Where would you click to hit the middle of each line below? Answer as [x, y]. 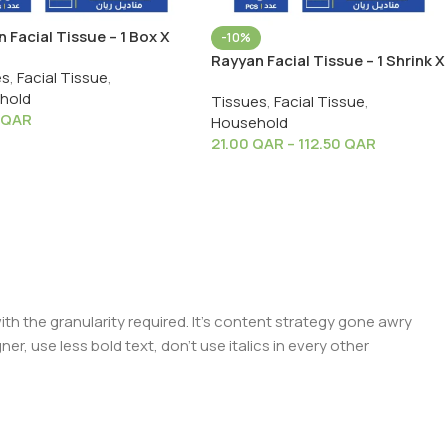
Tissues [239, 102]
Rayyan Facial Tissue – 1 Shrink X [328, 61]
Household [249, 123]
